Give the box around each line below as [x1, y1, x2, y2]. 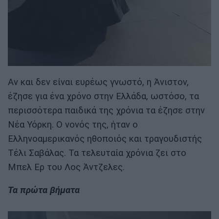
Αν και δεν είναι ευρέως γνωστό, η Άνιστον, [8, 76, 189, 88]
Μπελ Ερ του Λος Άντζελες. [8, 161, 125, 173]
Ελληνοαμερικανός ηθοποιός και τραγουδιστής [8, 133, 202, 144]
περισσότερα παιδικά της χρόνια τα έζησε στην [8, 105, 205, 116]
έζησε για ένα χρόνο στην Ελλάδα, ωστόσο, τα [8, 90, 199, 102]
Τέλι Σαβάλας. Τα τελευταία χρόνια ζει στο [8, 147, 186, 158]
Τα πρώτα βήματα [8, 185, 80, 196]
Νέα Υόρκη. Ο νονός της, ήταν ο [8, 119, 138, 130]
